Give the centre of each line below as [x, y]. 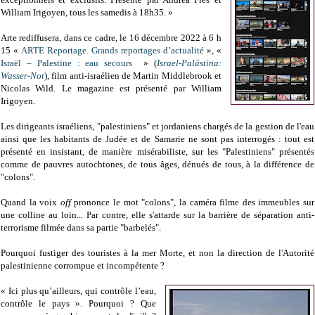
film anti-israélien [85, 76]
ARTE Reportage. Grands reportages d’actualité [112, 51]
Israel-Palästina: [189, 63]
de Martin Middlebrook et [170, 76]
